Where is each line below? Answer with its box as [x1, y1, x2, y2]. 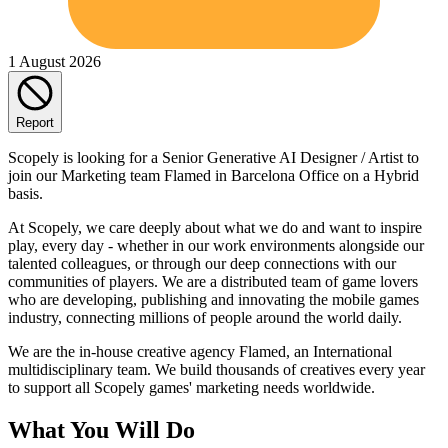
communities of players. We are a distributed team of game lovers [8, 272, 418, 290]
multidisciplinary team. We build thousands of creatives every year [8, 360, 425, 378]
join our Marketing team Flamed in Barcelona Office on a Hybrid [8, 166, 419, 184]
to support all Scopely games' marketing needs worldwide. [8, 378, 375, 396]
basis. [8, 184, 43, 202]
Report [16, 114, 54, 130]
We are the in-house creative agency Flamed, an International [8, 342, 392, 360]
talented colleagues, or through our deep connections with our [8, 254, 396, 272]
